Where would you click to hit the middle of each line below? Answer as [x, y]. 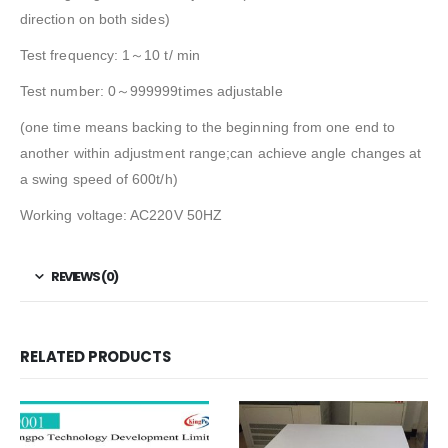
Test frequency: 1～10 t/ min [110, 54]
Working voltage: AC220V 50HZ [121, 214]
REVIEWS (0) [84, 276]
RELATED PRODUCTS [95, 357]
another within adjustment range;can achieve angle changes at [221, 152]
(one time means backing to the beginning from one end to [207, 126]
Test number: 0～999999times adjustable [151, 90]
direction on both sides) [95, 18]
